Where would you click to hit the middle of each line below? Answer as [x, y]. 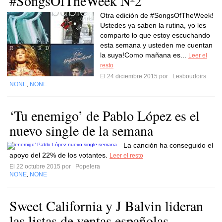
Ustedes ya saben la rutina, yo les [153, 25]
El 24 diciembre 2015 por [136, 76]
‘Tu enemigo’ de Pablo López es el [105, 115]
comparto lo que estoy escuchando [155, 35]
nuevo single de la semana [81, 130]
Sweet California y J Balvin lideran [106, 206]
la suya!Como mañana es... [144, 55]
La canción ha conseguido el [168, 145]
